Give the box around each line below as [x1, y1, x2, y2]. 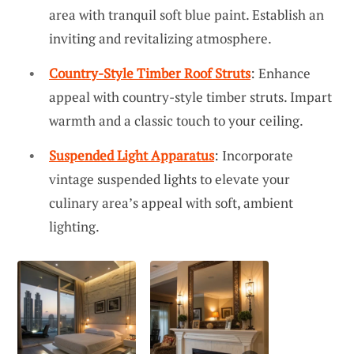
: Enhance [250, 64, 311, 83]
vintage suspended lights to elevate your [49, 169, 290, 188]
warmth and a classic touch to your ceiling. [49, 111, 303, 130]
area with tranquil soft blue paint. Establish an [49, 6, 324, 24]
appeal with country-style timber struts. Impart [49, 88, 332, 107]
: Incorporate [214, 145, 293, 164]
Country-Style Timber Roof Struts [49, 64, 250, 83]
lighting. [49, 217, 100, 235]
